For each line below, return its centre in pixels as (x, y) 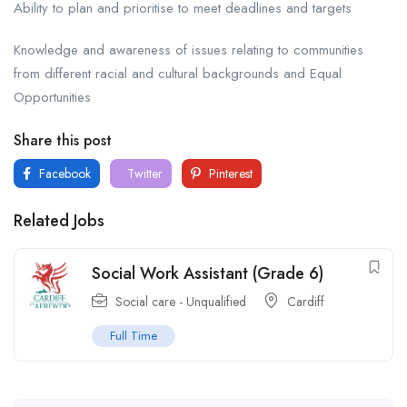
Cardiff (306, 302)
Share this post (63, 141)
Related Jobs (59, 221)
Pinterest (229, 174)
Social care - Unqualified (181, 302)
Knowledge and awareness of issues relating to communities (189, 50)
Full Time (134, 336)
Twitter (143, 174)
